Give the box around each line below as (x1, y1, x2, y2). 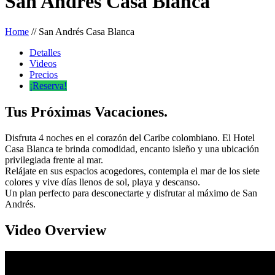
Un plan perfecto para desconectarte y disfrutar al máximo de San (5, 187, 257, 198)
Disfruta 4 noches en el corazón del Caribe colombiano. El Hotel (5, 132, 255, 143)
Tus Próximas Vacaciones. (5, 103, 168, 120)
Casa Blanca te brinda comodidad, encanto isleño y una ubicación (5, 143, 259, 154)
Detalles (29, 47, 61, 58)
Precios (29, 69, 58, 80)
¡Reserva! (29, 80, 67, 91)
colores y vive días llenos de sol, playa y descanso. (5, 176, 200, 187)
